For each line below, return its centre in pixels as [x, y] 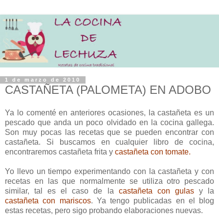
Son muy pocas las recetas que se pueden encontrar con [109, 132]
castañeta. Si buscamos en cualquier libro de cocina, [109, 142]
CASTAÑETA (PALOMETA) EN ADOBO [108, 89]
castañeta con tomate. [153, 152]
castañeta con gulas [156, 191]
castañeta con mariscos [48, 201]
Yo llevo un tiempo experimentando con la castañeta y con [109, 172]
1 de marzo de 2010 [43, 80]
